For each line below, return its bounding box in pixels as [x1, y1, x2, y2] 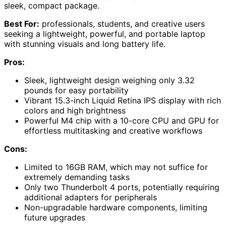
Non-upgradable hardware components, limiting [24, 202, 207, 212]
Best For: [4, 18, 39, 29]
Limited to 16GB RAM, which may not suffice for [24, 161, 208, 172]
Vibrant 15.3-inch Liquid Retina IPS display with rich [24, 95, 221, 105]
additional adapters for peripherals [24, 192, 157, 202]
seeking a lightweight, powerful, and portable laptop [4, 28, 205, 39]
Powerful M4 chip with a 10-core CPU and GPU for [24, 115, 219, 126]
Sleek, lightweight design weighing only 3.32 [24, 75, 195, 85]
